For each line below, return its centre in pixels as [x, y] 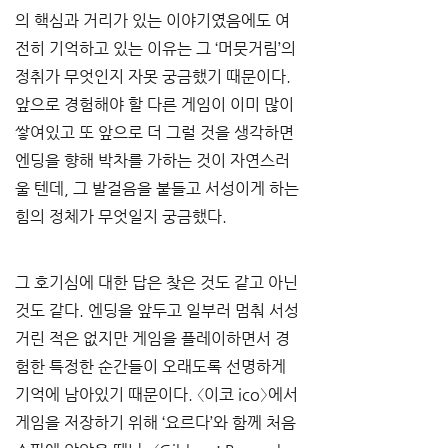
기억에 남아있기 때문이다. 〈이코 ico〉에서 [158, 394]
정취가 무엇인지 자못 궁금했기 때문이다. [155, 76]
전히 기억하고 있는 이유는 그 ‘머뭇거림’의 [157, 48]
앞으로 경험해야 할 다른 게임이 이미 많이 [156, 104]
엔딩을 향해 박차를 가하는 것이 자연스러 [152, 160]
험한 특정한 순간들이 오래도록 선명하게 [152, 366]
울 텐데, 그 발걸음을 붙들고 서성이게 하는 [159, 188]
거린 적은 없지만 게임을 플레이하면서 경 [152, 338]
